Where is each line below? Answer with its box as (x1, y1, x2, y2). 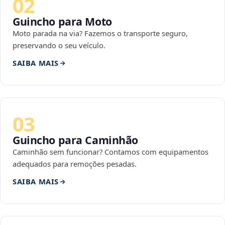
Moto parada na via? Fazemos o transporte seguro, (13, 28, 188, 39)
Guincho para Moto (13, 14, 112, 29)
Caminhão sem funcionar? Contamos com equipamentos (13, 147, 208, 157)
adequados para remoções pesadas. (13, 159, 137, 169)
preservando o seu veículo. (13, 40, 105, 51)
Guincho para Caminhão (13, 133, 139, 148)
